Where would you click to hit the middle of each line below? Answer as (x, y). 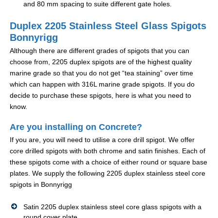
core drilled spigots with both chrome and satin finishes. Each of (108, 151)
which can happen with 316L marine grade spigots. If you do (102, 84)
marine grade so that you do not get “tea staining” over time (101, 73)
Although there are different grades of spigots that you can (100, 51)
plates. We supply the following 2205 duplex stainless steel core (108, 173)
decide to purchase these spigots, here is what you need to (100, 96)
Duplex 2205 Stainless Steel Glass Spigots (108, 26)
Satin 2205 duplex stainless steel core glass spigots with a (112, 207)
